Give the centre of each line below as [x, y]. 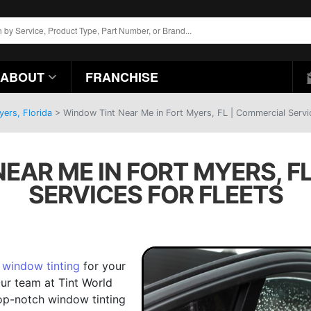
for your [103, 266]
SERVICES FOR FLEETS [155, 194]
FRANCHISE [121, 77]
